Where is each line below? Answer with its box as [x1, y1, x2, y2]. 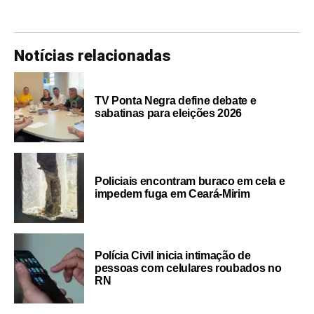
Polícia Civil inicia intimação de [95, 250, 251, 262]
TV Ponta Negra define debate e [95, 95, 257, 107]
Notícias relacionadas [14, 47, 171, 65]
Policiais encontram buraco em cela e [95, 175, 285, 188]
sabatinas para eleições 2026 [95, 107, 243, 120]
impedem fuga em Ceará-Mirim [95, 188, 250, 200]
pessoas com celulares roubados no [95, 262, 282, 275]
